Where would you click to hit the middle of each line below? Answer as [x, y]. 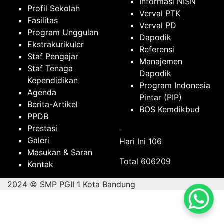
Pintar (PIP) [161, 98]
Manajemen [161, 62]
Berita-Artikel [53, 105]
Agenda [42, 93]
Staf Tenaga [50, 69]
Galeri [38, 141]
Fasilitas [43, 21]
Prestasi [42, 129]
